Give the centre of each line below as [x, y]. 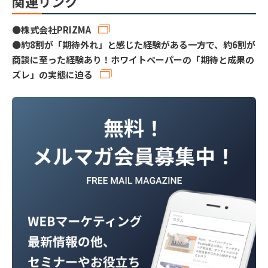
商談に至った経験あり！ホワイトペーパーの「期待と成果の [133, 59]
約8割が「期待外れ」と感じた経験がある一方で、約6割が [138, 44]
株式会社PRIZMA [56, 29]
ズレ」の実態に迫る [52, 74]
